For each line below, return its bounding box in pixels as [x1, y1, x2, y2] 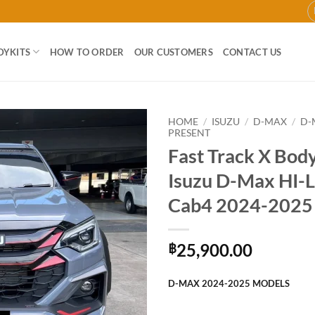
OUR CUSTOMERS [134, 46, 213, 58]
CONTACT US [222, 46, 282, 58]
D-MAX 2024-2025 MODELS [168, 277, 290, 289]
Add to [105, 150, 134, 163]
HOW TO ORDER [49, 46, 124, 58]
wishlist [103, 163, 136, 176]
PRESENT [168, 127, 210, 139]
